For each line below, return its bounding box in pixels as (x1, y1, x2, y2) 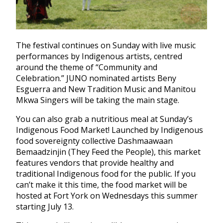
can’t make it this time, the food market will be (16, 179, 187, 191)
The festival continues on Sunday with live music (16, 40, 196, 51)
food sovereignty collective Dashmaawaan (16, 135, 173, 147)
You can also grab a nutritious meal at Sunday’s (16, 113, 193, 125)
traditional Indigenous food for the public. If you (16, 168, 196, 180)
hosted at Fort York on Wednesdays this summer (16, 190, 198, 202)
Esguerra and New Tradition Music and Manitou (16, 84, 196, 95)
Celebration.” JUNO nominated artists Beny (16, 73, 176, 84)
